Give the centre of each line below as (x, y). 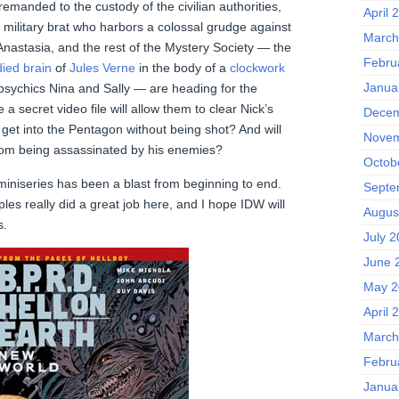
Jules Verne (102, 68)
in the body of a (183, 68)
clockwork (257, 68)
